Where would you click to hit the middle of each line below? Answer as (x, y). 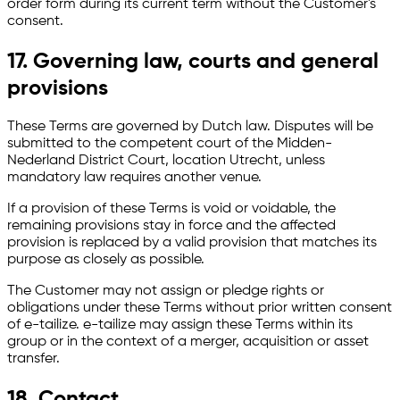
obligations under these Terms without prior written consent (200, 308)
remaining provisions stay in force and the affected (171, 226)
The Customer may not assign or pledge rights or (166, 292)
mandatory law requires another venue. (134, 178)
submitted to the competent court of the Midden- (170, 144)
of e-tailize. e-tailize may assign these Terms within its (180, 325)
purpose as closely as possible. (106, 260)
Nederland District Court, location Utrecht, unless (166, 161)
